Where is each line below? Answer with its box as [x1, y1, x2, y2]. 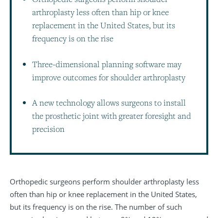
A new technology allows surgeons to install [32, 96, 186, 108]
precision [32, 123, 65, 134]
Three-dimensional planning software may [32, 58, 182, 70]
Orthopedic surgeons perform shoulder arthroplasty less [10, 176, 199, 186]
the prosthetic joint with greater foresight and [32, 109, 191, 121]
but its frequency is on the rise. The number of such [10, 201, 182, 212]
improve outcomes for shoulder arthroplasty [32, 71, 185, 83]
